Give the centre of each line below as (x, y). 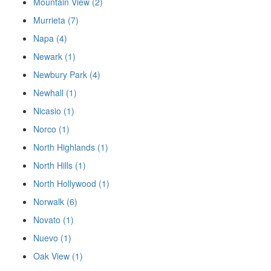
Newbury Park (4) (67, 74)
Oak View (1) (58, 256)
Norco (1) (51, 129)
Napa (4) (50, 38)
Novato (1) (54, 220)
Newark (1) (54, 56)
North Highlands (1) (71, 147)
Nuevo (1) (52, 238)
